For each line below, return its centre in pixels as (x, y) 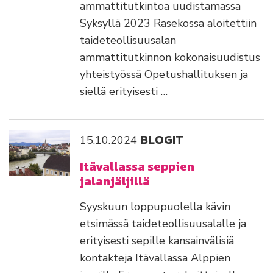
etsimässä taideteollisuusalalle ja (163, 224)
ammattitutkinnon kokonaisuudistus (170, 58)
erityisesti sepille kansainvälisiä (157, 241)
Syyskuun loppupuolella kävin (155, 207)
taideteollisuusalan (128, 41)
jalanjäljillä (115, 181)
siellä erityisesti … (124, 92)
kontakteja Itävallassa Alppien (155, 258)
